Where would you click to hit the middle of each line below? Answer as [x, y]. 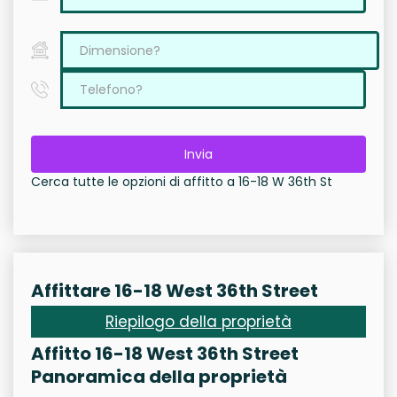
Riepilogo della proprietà [198, 322]
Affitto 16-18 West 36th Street [165, 354]
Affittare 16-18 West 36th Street [175, 291]
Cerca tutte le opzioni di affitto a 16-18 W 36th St [182, 182]
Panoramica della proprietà [159, 377]
